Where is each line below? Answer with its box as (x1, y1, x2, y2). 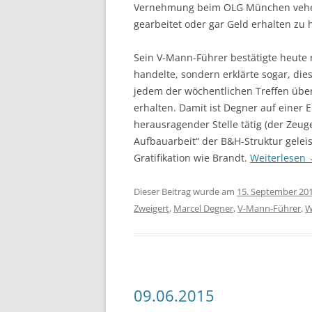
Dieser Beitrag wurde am (134, 185, 237, 198)
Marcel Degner (173, 202, 233, 214)
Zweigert (134, 202, 169, 214)
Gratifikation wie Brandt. (134, 151, 250, 164)
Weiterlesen (250, 151, 309, 164)
